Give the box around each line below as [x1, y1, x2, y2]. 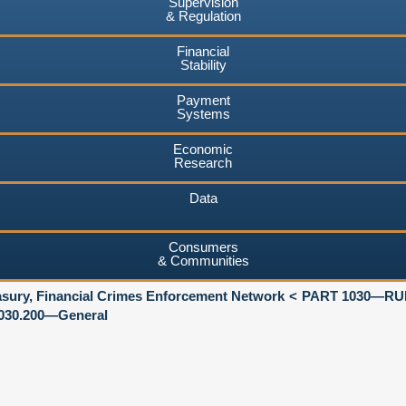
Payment [176, 92, 230, 108]
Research [174, 154, 232, 170]
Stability [179, 56, 227, 72]
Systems [176, 105, 230, 121]
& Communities [157, 252, 249, 268]
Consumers [168, 238, 238, 255]
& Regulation [165, 7, 241, 24]
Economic [173, 140, 233, 157]
